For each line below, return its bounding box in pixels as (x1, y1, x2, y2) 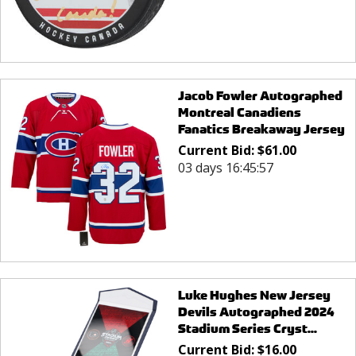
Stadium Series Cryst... (177, 320, 317, 338)
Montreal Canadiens (177, 103, 301, 121)
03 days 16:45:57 (177, 158, 273, 176)
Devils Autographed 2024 (177, 304, 335, 321)
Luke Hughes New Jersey (177, 287, 331, 304)
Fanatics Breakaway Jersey (177, 120, 345, 137)
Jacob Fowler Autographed (177, 87, 342, 104)
